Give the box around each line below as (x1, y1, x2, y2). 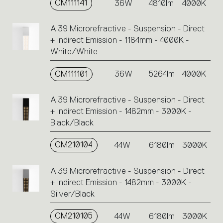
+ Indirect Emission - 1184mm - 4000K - (50, 35, 189, 45)
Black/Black (50, 118, 94, 128)
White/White (50, 47, 98, 57)
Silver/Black (50, 189, 95, 199)
